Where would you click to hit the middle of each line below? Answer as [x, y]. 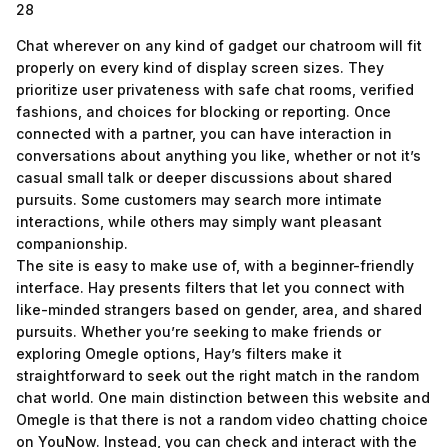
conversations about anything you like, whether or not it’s [218, 155]
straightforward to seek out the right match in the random [217, 375]
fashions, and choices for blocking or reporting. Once [203, 111]
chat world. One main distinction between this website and [223, 397]
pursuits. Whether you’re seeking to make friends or [198, 331]
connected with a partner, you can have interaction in [204, 133]
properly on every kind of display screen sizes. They [200, 67]
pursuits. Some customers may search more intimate [199, 199]
